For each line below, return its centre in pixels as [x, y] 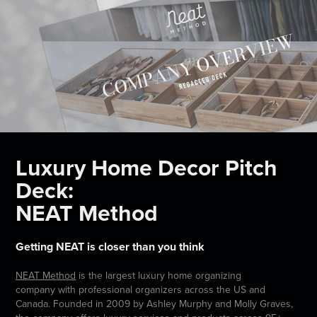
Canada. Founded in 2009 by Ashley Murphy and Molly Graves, [155, 304]
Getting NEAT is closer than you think [110, 247]
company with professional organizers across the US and [141, 289]
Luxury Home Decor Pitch [147, 167]
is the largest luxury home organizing [159, 275]
